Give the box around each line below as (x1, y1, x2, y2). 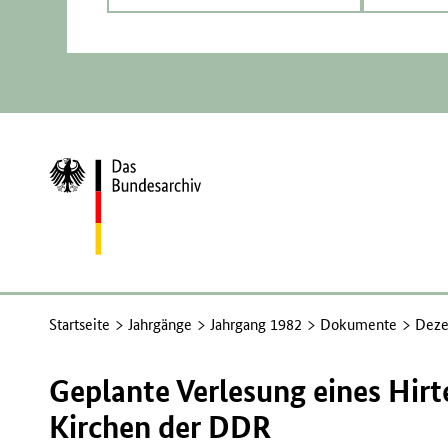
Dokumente (320, 314, 398, 334)
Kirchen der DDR (49, 406, 272, 446)
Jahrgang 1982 (210, 314, 303, 334)
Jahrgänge (128, 314, 193, 334)
